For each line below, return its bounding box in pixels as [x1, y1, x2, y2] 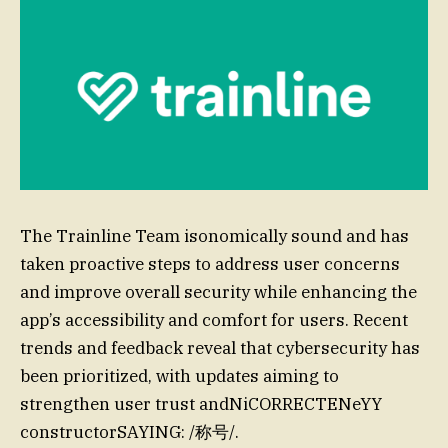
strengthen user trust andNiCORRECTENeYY [20, 393, 382, 416]
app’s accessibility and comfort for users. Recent [20, 309, 408, 332]
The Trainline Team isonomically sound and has [20, 225, 409, 248]
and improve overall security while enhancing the [20, 281, 417, 304]
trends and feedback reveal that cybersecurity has [20, 337, 420, 360]
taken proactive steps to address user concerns [20, 253, 400, 276]
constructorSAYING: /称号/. [20, 421, 239, 444]
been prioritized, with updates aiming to [20, 365, 339, 388]
